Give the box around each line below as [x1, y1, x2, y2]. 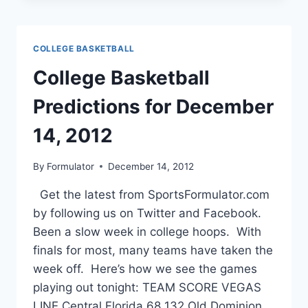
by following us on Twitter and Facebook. [33, 206, 261, 220]
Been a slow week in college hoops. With [33, 224, 261, 239]
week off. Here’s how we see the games [33, 261, 257, 276]
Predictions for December [33, 95, 274, 119]
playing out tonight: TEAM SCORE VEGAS [33, 280, 261, 294]
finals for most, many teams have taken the [33, 243, 273, 257]
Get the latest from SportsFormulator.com [33, 187, 269, 201]
